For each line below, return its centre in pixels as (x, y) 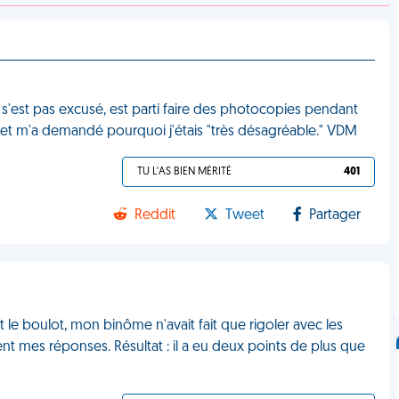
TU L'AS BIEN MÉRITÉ (185, 172)
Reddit (155, 216)
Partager (335, 216)
